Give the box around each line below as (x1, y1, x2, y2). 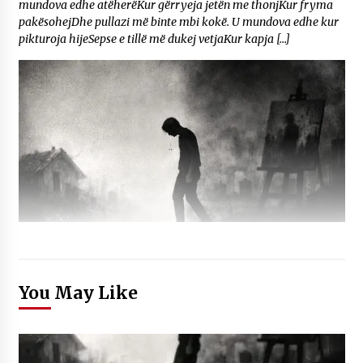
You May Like (18, 282, 138, 305)
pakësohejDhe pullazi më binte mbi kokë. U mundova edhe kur (18, 15, 339, 30)
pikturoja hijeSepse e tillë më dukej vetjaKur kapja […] (18, 32, 290, 47)
